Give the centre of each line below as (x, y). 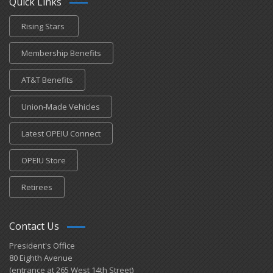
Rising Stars (44, 26)
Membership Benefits (61, 53)
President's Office (43, 246)
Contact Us (34, 226)
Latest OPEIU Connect (61, 133)
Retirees (37, 187)
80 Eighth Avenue (41, 258)
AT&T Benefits (47, 80)
